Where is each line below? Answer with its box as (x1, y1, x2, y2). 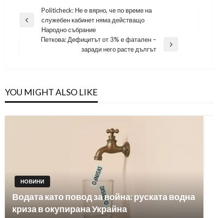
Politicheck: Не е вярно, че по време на (41, 6, 152, 15)
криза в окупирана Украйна (12, 203, 127, 215)
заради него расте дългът (81, 45, 156, 54)
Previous (19, 20, 44, 28)
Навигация (19, 6, 67, 18)
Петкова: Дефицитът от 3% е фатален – (41, 36, 156, 44)
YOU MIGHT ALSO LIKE (5, 87, 98, 98)
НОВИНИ (20, 178, 44, 185)
